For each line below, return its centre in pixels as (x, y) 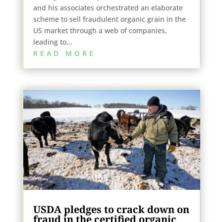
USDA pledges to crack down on (111, 209)
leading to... (53, 42)
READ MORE (64, 53)
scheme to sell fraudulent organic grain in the (109, 19)
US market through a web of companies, (100, 30)
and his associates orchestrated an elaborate (108, 7)
